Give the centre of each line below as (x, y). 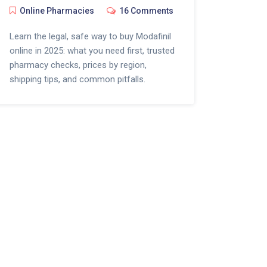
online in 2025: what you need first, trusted (92, 51)
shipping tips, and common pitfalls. (77, 80)
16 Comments (146, 11)
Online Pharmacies (57, 11)
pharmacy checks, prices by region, (78, 65)
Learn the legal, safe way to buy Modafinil (90, 37)
